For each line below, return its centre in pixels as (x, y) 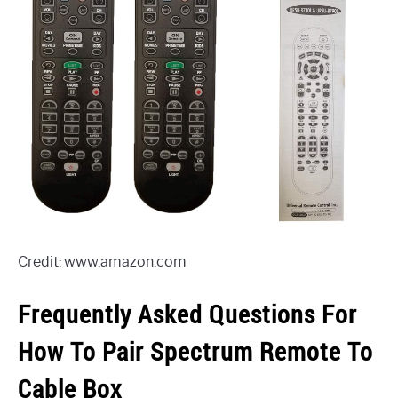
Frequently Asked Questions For (187, 314)
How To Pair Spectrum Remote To (195, 352)
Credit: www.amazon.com (102, 261)
